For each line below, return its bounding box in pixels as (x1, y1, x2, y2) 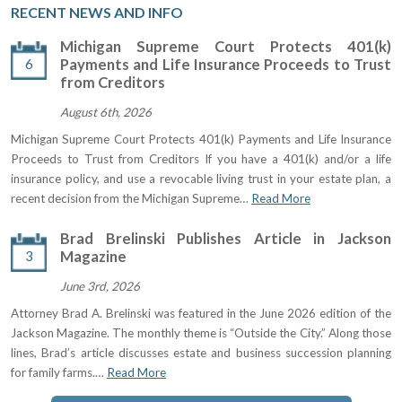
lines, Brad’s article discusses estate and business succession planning (11, 345, 391, 360)
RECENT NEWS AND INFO (11, 3, 183, 21)
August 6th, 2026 (60, 104, 152, 119)
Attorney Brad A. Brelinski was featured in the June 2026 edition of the (11, 305, 391, 320)
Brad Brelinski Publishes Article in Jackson (60, 229, 391, 248)
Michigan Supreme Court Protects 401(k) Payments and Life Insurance (11, 131, 391, 146)
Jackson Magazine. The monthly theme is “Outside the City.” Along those (11, 325, 391, 340)
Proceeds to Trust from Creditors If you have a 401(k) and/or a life (11, 151, 391, 166)
